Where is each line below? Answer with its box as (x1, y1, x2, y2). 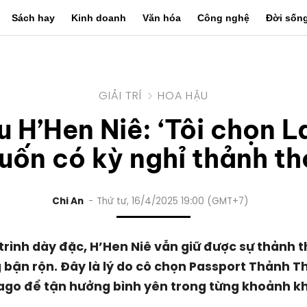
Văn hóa (143, 12, 181, 23)
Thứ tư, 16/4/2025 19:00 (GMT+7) (96, 195, 249, 208)
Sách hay (12, 12, 55, 23)
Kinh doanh (71, 12, 126, 23)
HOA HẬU (158, 88, 208, 103)
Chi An (51, 195, 84, 208)
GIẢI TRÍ (99, 88, 142, 103)
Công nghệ (197, 12, 249, 23)
